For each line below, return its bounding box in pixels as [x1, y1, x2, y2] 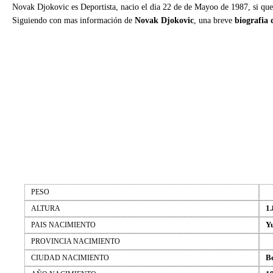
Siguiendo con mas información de [12, 16, 135, 25]
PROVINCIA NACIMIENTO [31, 237, 120, 246]
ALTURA [31, 204, 60, 213]
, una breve [194, 16, 235, 25]
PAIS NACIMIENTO [31, 221, 96, 229]
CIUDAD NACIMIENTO [31, 253, 109, 262]
